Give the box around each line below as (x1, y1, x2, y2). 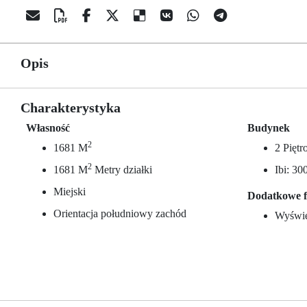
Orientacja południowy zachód (53, 208, 186, 219)
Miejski (53, 186, 86, 197)
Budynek (247, 122, 291, 134)
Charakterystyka (21, 100, 121, 115)
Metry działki (92, 164, 152, 175)
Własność (26, 122, 70, 134)
